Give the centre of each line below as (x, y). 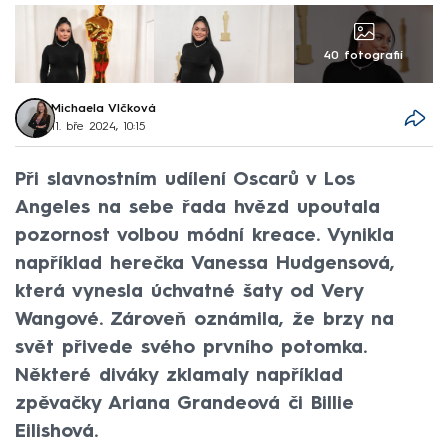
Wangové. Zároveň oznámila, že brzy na (204, 319)
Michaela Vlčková (104, 109)
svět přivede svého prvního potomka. (191, 347)
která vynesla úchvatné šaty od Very (189, 291)
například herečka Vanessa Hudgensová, (205, 263)
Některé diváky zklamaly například (179, 375)
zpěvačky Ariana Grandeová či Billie (184, 403)
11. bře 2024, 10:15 (98, 127)
